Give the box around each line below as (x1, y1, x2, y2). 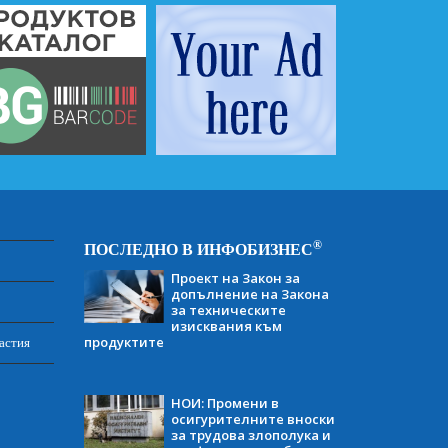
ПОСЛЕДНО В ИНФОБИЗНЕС (83, 241, 313, 258)
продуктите (83, 333, 164, 351)
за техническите (170, 301, 286, 319)
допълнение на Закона (170, 285, 329, 303)
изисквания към (170, 317, 282, 335)
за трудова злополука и (170, 426, 331, 444)
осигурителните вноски (170, 410, 335, 428)
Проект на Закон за (170, 269, 300, 287)
